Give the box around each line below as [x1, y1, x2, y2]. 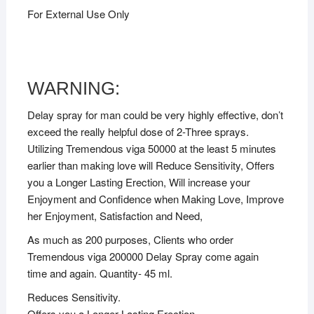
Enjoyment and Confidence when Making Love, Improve [27, 191, 284, 206]
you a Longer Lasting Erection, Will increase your [27, 174, 250, 189]
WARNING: [27, 77, 120, 99]
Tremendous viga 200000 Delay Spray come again [27, 248, 259, 264]
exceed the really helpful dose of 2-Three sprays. [27, 123, 249, 139]
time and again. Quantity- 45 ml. [27, 265, 172, 280]
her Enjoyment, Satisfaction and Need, [27, 207, 203, 223]
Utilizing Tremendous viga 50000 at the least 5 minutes [27, 140, 276, 156]
